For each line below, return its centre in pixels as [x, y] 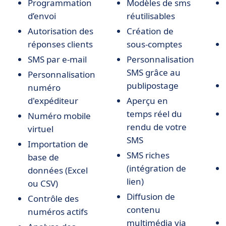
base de [43, 157]
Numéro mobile [59, 116]
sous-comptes [154, 44]
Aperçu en [147, 101]
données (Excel [58, 170]
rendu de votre [157, 127]
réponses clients [60, 44]
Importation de [58, 144]
